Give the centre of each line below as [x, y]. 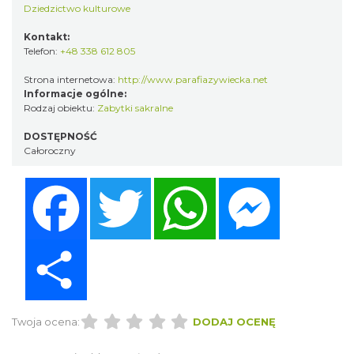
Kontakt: [47, 37]
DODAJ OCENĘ [234, 322]
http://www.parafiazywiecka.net [193, 79]
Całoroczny [50, 151]
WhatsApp [249, 184]
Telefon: [42, 51]
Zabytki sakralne [135, 108]
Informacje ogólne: [75, 94]
